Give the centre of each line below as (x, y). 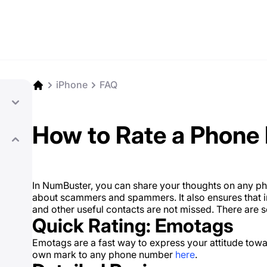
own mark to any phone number (104, 254)
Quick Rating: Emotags (133, 226)
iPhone (72, 85)
